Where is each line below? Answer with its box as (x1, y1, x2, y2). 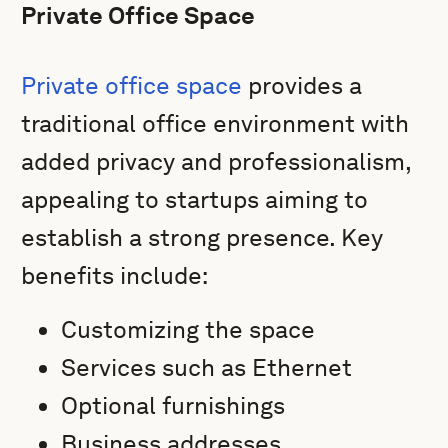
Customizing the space (61, 315, 316, 344)
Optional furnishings (61, 391, 286, 420)
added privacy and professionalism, (21, 147, 412, 176)
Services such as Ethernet (61, 353, 353, 382)
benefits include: (21, 261, 209, 290)
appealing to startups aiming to (21, 185, 369, 214)
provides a (242, 71, 363, 100)
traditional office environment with (21, 109, 410, 138)
